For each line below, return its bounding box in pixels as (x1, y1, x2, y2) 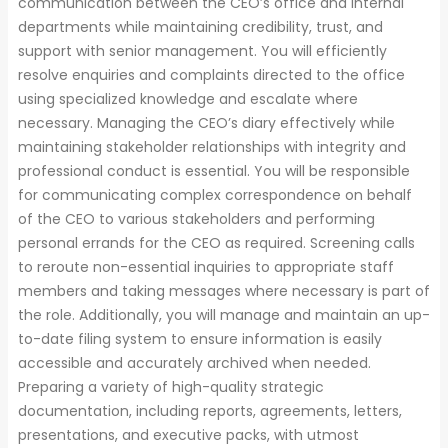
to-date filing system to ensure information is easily (18, 328, 382, 349)
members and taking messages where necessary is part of (18, 280, 430, 301)
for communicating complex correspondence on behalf (18, 184, 412, 205)
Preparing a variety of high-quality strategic (18, 376, 324, 397)
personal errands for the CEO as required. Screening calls (18, 232, 415, 253)
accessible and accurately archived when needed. (18, 352, 371, 373)
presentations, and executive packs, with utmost (18, 424, 359, 445)
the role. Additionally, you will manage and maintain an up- (18, 304, 430, 325)
